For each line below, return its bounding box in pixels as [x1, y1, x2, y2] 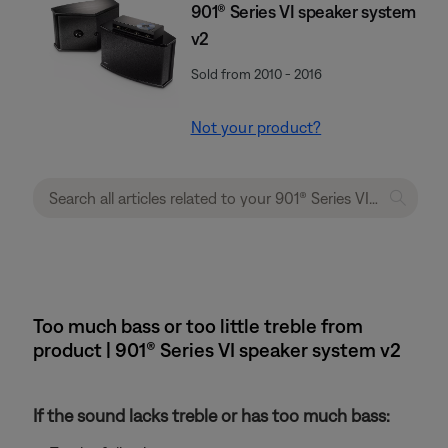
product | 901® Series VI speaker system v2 [33, 338, 401, 361]
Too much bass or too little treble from [33, 314, 363, 337]
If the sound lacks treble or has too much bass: [33, 405, 390, 426]
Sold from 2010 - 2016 [190, 66, 322, 82]
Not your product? [190, 118, 322, 136]
